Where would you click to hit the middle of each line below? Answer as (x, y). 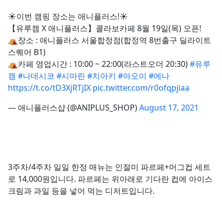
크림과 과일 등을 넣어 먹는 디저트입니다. (81, 191)
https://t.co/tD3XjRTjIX (49, 88)
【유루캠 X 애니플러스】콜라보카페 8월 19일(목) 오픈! (105, 28)
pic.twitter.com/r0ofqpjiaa (141, 88)
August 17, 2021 (169, 108)
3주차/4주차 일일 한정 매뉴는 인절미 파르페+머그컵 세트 (109, 167)
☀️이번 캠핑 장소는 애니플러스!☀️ (68, 16)
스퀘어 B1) (27, 52)
